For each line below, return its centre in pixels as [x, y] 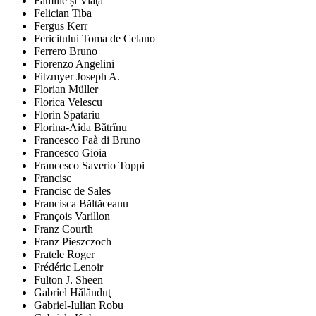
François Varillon [72, 217]
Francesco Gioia [70, 153]
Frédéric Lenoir [68, 267]
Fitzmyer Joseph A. [77, 77]
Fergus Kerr [61, 26]
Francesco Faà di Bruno [87, 140]
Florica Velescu [68, 102]
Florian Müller [66, 90]
